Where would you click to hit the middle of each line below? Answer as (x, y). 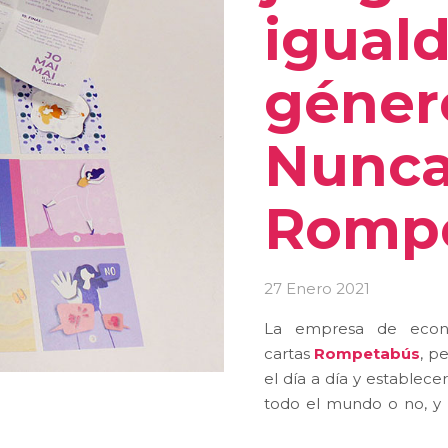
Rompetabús (367, 353)
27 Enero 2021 (317, 288)
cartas (289, 353)
